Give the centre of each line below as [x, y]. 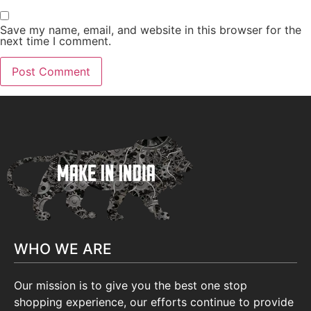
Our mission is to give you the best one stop [131, 286]
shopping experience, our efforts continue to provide [154, 302]
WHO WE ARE [63, 249]
